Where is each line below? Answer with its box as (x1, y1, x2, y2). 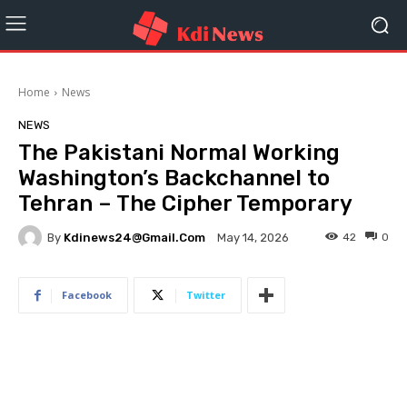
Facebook (62, 288, 112, 302)
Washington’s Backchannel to (18, 165, 330, 191)
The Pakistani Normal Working (18, 140, 340, 165)
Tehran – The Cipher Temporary (18, 191, 352, 216)
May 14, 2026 (217, 231, 289, 245)
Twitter (186, 288, 225, 302)
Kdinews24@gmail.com (64, 230, 205, 244)
